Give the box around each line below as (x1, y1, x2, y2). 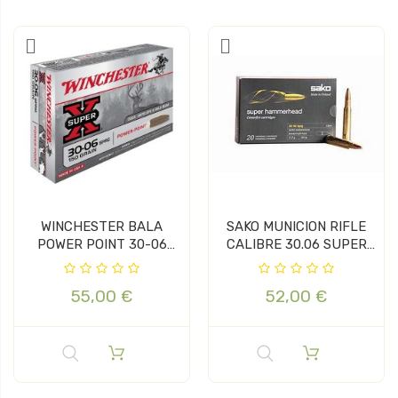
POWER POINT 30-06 (36, 235, 167, 252)
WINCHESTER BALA (41, 218, 163, 235)
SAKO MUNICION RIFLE (227, 218, 366, 235)
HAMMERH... (259, 253, 334, 270)
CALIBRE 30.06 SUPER (226, 235, 367, 252)
